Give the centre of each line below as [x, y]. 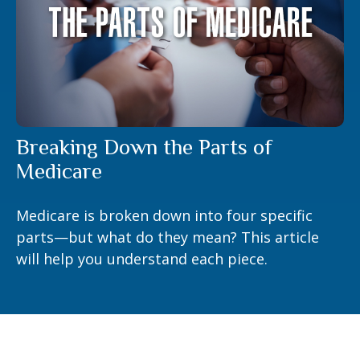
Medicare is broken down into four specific [164, 215]
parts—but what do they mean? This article [168, 237]
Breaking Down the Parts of [144, 147]
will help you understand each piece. [142, 258]
